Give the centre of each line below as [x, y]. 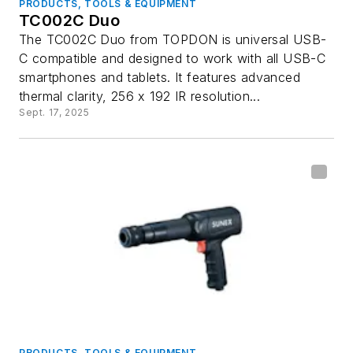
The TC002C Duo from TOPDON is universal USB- [173, 40]
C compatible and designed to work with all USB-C [173, 59]
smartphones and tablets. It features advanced [160, 78]
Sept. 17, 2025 [54, 113]
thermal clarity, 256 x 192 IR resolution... [140, 97]
